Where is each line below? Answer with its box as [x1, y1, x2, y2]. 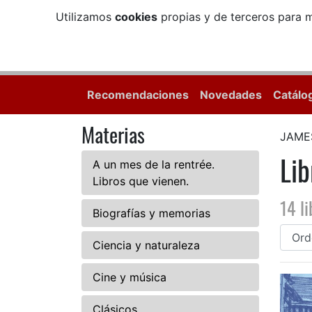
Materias [81, 120, 145, 150]
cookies [114, 10, 157, 24]
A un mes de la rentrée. [93, 157, 214, 172]
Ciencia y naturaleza [93, 238, 200, 253]
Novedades [200, 88, 262, 102]
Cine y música [93, 270, 166, 285]
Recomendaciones [87, 88, 189, 102]
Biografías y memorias [93, 206, 210, 221]
